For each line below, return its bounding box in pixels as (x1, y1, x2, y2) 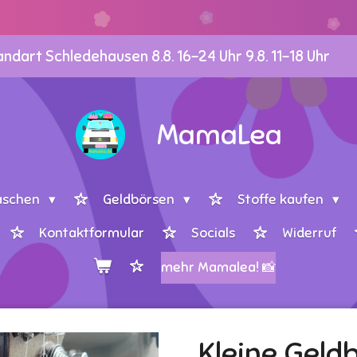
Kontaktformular (39, 225, 145, 242)
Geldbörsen (103, 191, 178, 209)
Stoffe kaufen (237, 191, 327, 209)
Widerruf (282, 225, 337, 242)
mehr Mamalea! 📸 (160, 259, 276, 277)
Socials (191, 225, 236, 242)
